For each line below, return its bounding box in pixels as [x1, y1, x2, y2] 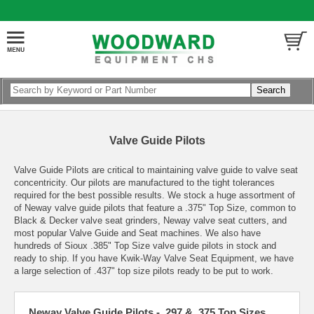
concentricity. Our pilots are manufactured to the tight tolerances [14, 177, 275, 188]
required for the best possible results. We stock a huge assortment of [14, 189, 295, 200]
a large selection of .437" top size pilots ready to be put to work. [14, 265, 273, 276]
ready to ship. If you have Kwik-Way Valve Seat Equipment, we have [14, 252, 294, 264]
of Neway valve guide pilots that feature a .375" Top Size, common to [14, 202, 296, 213]
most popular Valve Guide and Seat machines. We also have [14, 227, 261, 238]
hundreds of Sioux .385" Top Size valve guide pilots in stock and [14, 240, 276, 251]
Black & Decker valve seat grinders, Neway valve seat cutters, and [14, 214, 287, 226]
